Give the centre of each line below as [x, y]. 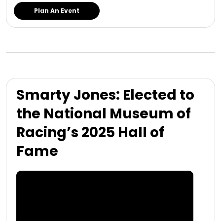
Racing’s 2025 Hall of [90, 132]
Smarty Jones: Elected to [105, 95]
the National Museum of [104, 114]
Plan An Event [57, 11]
